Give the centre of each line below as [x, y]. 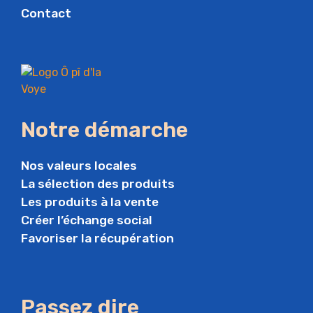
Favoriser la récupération [97, 238]
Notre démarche [104, 130]
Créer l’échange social [87, 220]
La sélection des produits [98, 183]
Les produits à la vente [90, 202]
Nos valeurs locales [79, 165]
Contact [46, 13]
